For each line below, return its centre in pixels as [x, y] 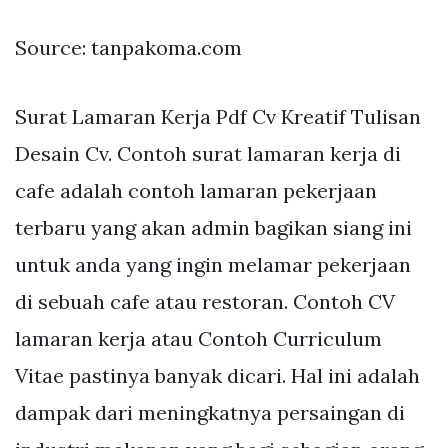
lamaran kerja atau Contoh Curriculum [198, 338]
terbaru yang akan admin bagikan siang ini [213, 227]
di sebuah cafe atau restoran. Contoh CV [205, 301]
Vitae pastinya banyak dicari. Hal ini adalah [217, 375]
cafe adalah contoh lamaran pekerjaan [196, 190]
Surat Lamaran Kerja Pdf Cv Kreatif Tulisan [218, 116]
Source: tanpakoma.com [128, 47]
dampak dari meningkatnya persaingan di [210, 412]
